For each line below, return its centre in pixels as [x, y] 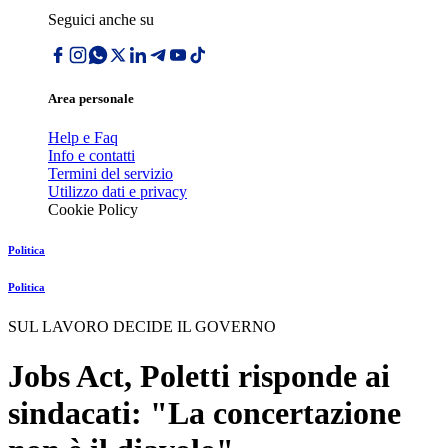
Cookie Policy [93, 210]
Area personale [91, 99]
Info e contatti [91, 156]
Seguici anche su [101, 19]
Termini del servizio [110, 174]
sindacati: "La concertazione [204, 412]
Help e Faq [83, 138]
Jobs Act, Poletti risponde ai [199, 375]
